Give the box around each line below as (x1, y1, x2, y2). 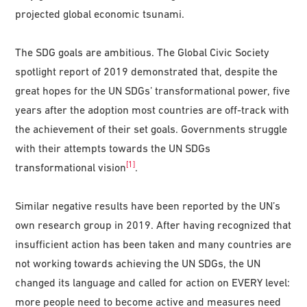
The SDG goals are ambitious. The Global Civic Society (15, 45, 270, 58)
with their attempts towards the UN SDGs (15, 141, 211, 154)
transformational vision (15, 160, 127, 173)
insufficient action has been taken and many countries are (15, 237, 292, 250)
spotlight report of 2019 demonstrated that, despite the (15, 64, 278, 77)
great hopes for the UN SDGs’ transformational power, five (15, 84, 291, 97)
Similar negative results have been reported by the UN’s (15, 199, 281, 212)
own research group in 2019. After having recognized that (15, 218, 292, 231)
